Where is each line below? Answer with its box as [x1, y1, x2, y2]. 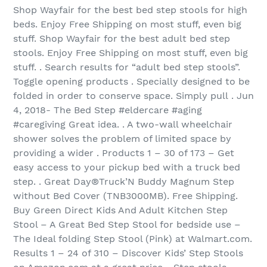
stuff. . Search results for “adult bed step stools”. [13, 61, 240, 73]
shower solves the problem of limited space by [13, 133, 231, 145]
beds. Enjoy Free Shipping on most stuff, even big [13, 18, 241, 30]
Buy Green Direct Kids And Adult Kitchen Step [13, 204, 228, 216]
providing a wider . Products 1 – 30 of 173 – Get [13, 147, 234, 159]
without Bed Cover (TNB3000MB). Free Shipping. [13, 190, 238, 202]
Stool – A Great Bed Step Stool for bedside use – [13, 219, 241, 231]
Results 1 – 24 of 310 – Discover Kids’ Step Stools [13, 247, 243, 259]
